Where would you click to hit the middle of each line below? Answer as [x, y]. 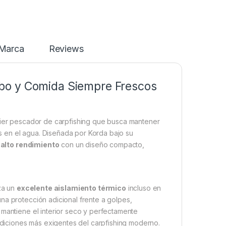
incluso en [144, 188]
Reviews [66, 49]
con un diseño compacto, [102, 145]
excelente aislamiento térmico [71, 188]
